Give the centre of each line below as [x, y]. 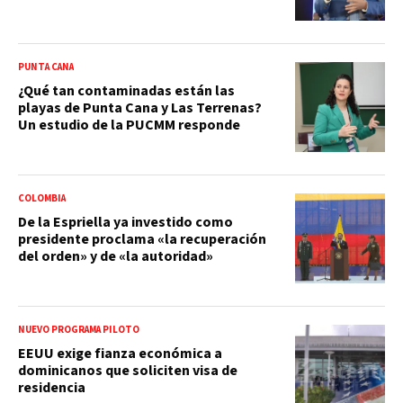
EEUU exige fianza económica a [120, 353]
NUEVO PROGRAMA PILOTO [79, 329]
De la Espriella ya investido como [125, 222]
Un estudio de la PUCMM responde [129, 125]
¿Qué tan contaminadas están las [126, 90]
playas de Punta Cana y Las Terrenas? [140, 107]
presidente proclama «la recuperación [142, 239]
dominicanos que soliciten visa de [128, 370]
